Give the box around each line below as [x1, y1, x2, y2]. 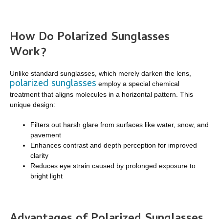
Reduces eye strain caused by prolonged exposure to [30, 162, 196, 170]
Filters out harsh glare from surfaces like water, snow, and [30, 121, 209, 129]
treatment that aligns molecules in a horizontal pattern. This [10, 90, 193, 99]
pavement [30, 131, 61, 139]
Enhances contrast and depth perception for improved [30, 141, 197, 150]
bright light [30, 172, 63, 180]
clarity [30, 152, 48, 160]
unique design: [10, 101, 55, 109]
